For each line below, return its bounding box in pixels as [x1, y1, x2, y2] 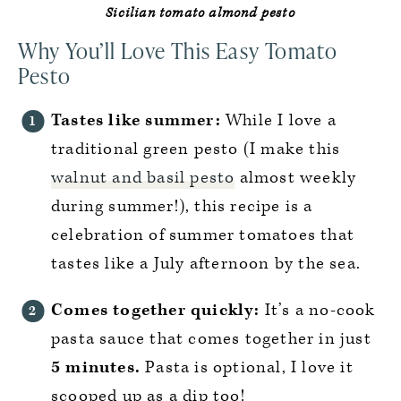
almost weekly [235, 166, 357, 189]
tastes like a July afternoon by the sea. [51, 252, 362, 275]
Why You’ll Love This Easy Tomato [18, 36, 338, 65]
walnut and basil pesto [51, 166, 235, 189]
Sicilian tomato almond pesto [106, 4, 295, 21]
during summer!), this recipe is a [51, 195, 313, 218]
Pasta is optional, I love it [141, 356, 354, 379]
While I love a [220, 109, 337, 132]
